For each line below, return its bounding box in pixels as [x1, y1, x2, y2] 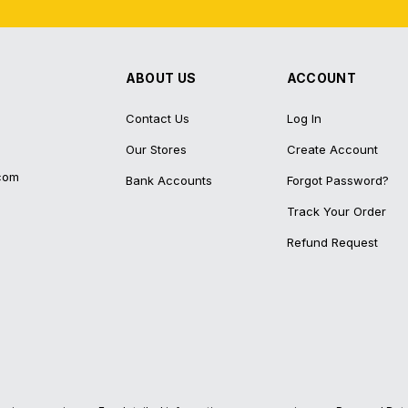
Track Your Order [286, 204, 386, 219]
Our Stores [125, 142, 187, 157]
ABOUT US [125, 70, 197, 86]
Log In [286, 111, 321, 126]
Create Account [286, 142, 378, 157]
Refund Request [286, 235, 378, 250]
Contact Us [125, 111, 189, 126]
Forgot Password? [286, 173, 389, 188]
